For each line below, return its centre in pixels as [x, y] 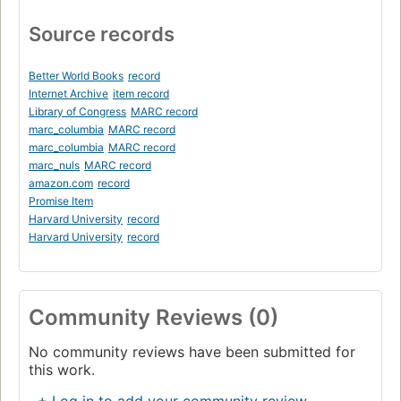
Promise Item [61, 200]
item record [141, 93]
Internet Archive [68, 93]
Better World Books [76, 75]
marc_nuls [54, 165]
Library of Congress [77, 111]
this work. [62, 369]
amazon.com [61, 183]
